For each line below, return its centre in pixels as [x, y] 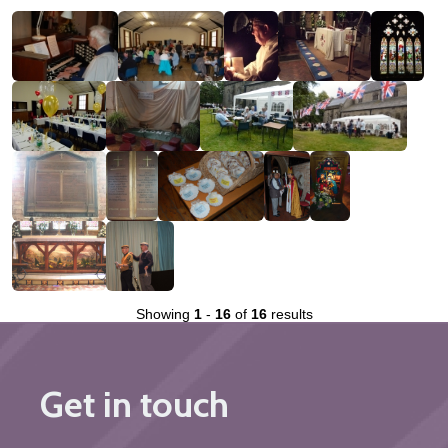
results [289, 314]
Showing [164, 314]
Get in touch [134, 404]
